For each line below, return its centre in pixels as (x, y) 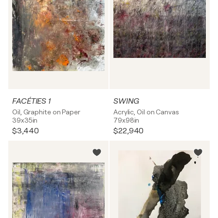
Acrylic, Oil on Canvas (146, 112)
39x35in (25, 120)
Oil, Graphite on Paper (46, 112)
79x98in (127, 120)
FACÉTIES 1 (31, 101)
